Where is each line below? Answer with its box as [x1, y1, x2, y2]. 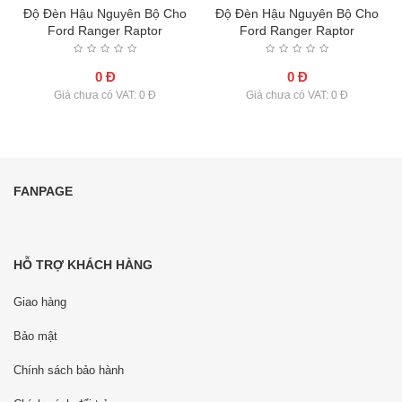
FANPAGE [13, 183, 73, 198]
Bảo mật [13, 328, 57, 343]
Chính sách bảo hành [13, 363, 124, 377]
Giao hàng [13, 294, 66, 309]
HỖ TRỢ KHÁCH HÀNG [13, 257, 153, 272]
